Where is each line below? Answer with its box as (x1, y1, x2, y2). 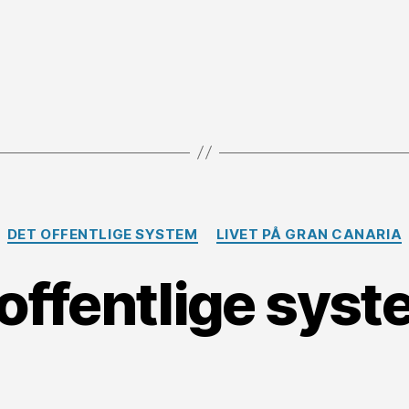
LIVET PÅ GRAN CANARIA (215, 225, 403, 243)
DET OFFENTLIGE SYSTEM (6, 225, 198, 243)
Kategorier (204, 215, 281, 236)
